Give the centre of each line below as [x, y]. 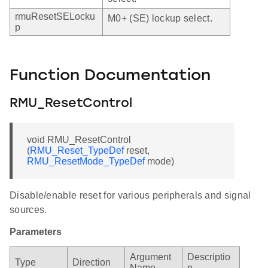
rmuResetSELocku [55, 16]
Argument [150, 257]
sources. [28, 210]
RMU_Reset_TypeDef [77, 151]
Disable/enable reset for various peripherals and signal [130, 196]
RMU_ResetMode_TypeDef [86, 162]
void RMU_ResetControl [79, 140]
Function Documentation [110, 77]
